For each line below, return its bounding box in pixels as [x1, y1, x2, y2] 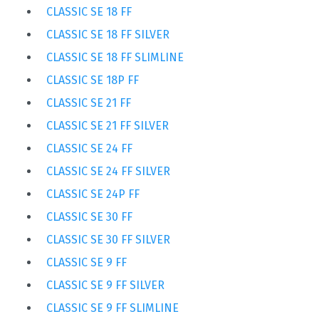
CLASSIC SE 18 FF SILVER [46, 27, 169, 41]
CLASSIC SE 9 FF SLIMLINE [46, 300, 179, 315]
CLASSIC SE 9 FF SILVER [46, 278, 164, 292]
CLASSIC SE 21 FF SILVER [46, 118, 169, 132]
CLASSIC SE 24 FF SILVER [46, 164, 170, 178]
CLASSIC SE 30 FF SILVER [46, 232, 170, 246]
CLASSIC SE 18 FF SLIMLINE [46, 50, 184, 64]
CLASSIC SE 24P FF [46, 187, 140, 201]
